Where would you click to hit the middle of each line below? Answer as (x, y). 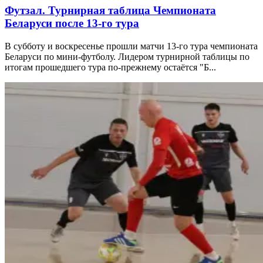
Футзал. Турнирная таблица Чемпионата (110, 10)
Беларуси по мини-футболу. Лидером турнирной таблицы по (127, 56)
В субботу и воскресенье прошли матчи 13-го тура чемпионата (131, 46)
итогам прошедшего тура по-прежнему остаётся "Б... (110, 67)
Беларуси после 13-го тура (72, 23)
